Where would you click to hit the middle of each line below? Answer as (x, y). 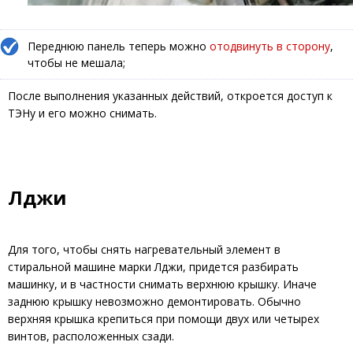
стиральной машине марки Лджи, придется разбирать (153, 267)
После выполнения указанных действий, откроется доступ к (170, 96)
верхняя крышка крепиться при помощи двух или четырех (163, 319)
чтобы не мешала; (76, 63)
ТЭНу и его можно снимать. (82, 113)
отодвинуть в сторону (270, 46)
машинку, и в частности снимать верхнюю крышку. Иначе (162, 284)
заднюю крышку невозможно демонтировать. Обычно (154, 302)
